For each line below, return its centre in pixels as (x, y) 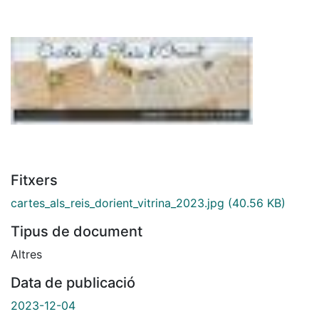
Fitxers (34, 180)
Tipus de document (77, 231)
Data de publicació (73, 282)
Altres (26, 254)
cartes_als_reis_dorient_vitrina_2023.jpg (117, 203)
